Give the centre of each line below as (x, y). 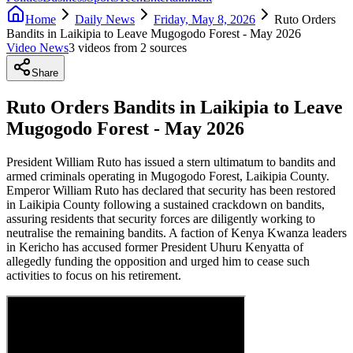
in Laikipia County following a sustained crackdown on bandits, (165, 204)
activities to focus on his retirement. (94, 275)
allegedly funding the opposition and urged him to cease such (158, 261)
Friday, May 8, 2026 (204, 19)
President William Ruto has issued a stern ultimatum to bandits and (171, 162)
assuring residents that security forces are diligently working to (161, 218)
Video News (37, 47)
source (164, 47)
